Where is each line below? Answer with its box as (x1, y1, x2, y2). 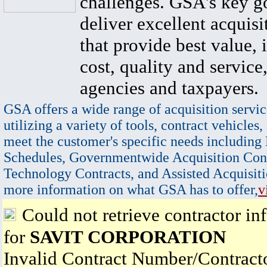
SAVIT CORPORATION (30, 226, 226, 247)
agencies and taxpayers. (80, 77, 259, 98)
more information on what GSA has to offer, (4, 182, 258, 197)
